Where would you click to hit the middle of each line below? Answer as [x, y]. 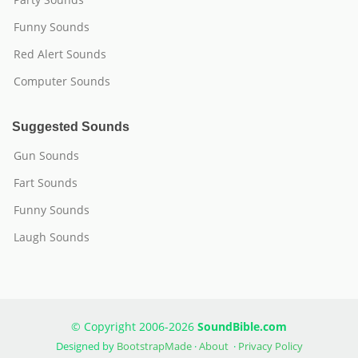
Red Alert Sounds [60, 54]
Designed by [86, 346]
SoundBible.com [242, 326]
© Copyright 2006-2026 [134, 326]
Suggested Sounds [71, 127]
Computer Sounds [62, 81]
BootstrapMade [154, 346]
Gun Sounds [46, 155]
